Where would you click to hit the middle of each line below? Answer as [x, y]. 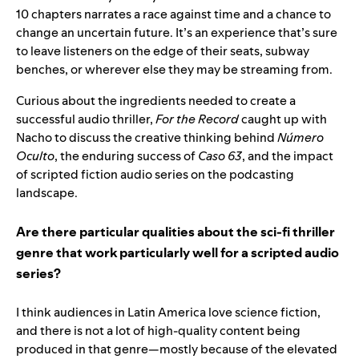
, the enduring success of [126, 155]
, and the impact [288, 155]
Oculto [35, 155]
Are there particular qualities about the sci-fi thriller [175, 231]
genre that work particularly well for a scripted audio [177, 252]
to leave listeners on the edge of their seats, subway [163, 50]
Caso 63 [220, 155]
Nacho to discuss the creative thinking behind [147, 137]
